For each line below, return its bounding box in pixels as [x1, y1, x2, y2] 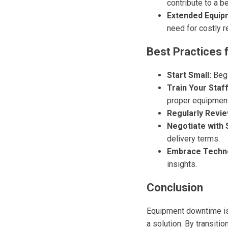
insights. [167, 159, 197, 169]
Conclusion [147, 181, 203, 194]
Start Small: [167, 70, 211, 80]
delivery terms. [167, 134, 220, 144]
